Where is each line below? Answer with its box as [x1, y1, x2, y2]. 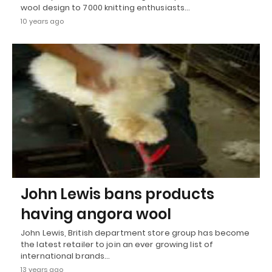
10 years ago [21, 16, 64, 26]
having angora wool [21, 204, 171, 225]
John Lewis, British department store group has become [21, 227, 250, 239]
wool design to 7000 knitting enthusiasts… [21, 1, 191, 13]
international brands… [21, 250, 110, 262]
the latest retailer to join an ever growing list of [21, 239, 214, 251]
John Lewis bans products [21, 184, 214, 205]
